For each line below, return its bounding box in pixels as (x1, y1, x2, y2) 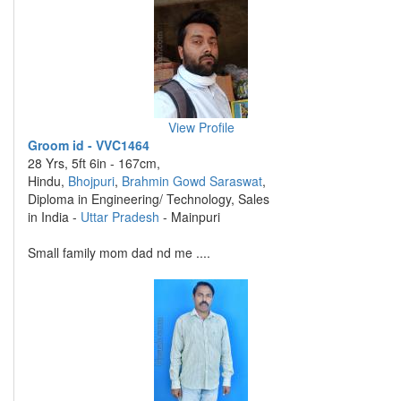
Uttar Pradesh (81, 208, 159, 226)
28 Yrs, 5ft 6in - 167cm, (28, 154, 160, 172)
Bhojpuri (68, 172, 115, 190)
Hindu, (28, 172, 68, 190)
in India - (28, 208, 81, 226)
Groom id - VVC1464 (28, 136, 149, 154)
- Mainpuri (159, 208, 220, 226)
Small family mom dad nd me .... (28, 243, 210, 261)
